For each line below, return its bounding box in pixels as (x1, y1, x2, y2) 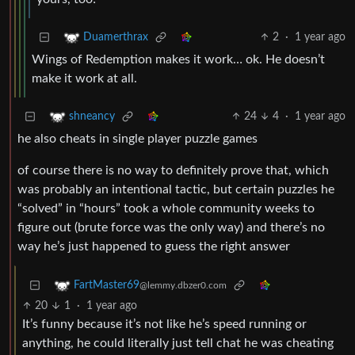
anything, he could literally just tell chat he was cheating (22, 337, 334, 350)
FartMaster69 (74, 280, 139, 292)
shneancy (69, 111, 115, 123)
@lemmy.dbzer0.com (139, 281, 227, 291)
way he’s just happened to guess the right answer (17, 240, 290, 254)
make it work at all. (32, 72, 137, 86)
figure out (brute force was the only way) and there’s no (17, 221, 325, 235)
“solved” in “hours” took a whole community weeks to (17, 202, 315, 216)
